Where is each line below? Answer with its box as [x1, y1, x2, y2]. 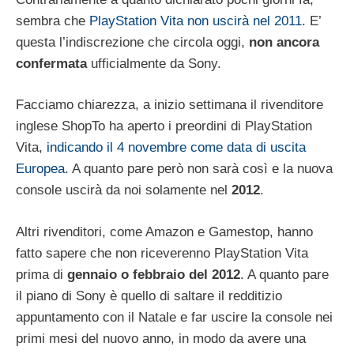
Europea [16, 161, 65, 177]
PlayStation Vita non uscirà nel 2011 [89, 13, 302, 28]
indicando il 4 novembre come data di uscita [47, 140, 306, 156]
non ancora [249, 34, 319, 50]
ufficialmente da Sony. [87, 55, 221, 71]
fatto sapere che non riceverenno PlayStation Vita [16, 245, 308, 261]
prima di [16, 266, 67, 282]
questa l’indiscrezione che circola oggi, [16, 34, 249, 50]
